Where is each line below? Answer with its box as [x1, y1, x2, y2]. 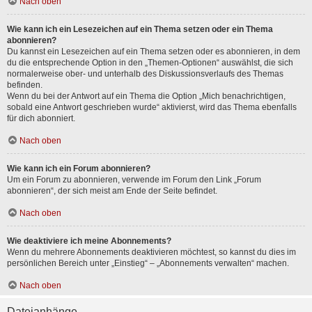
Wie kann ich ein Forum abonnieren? [7, 164, 150, 173]
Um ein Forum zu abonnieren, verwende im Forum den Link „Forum [7, 175, 261, 185]
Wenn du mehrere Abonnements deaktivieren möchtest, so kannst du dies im [7, 247, 296, 257]
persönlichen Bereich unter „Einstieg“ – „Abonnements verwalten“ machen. [7, 258, 289, 268]
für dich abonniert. [7, 114, 75, 123]
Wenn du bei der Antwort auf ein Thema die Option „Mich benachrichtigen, [7, 91, 286, 101]
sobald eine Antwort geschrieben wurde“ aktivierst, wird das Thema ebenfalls [7, 102, 297, 112]
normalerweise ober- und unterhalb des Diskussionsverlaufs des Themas [7, 69, 283, 79]
